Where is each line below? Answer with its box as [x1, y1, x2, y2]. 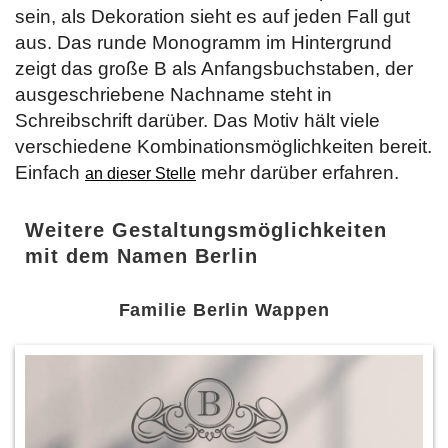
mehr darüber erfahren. [196, 161, 399, 183]
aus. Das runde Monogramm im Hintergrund [15, 31, 392, 53]
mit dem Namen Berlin [25, 244, 258, 267]
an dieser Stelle [85, 164, 196, 182]
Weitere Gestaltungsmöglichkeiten [25, 218, 387, 241]
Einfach [15, 161, 85, 183]
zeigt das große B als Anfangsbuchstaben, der [15, 57, 413, 79]
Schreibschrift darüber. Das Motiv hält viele [15, 109, 380, 131]
